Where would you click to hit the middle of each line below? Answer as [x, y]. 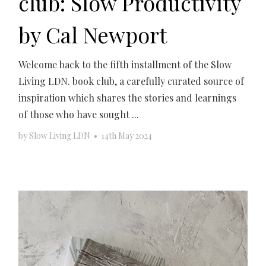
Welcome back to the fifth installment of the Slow [125, 64]
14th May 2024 [127, 135]
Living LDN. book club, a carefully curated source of [132, 81]
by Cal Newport [93, 34]
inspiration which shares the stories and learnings [128, 97]
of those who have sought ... [79, 114]
